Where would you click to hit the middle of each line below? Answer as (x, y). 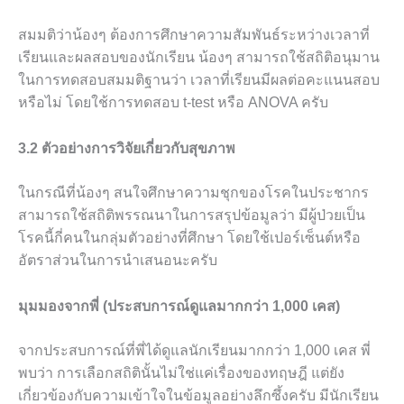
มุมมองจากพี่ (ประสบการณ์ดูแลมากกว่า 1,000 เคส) (179, 306)
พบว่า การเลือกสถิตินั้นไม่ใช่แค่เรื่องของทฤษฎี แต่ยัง (181, 372)
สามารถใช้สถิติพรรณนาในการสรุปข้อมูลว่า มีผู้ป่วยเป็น (192, 215)
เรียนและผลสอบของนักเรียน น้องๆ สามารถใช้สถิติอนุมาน (199, 58)
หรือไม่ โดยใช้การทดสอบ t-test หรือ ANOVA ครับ (173, 103)
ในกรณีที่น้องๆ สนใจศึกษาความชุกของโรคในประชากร (193, 192)
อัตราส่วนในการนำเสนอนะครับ (118, 260)
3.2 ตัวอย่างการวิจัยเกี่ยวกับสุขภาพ (127, 148)
